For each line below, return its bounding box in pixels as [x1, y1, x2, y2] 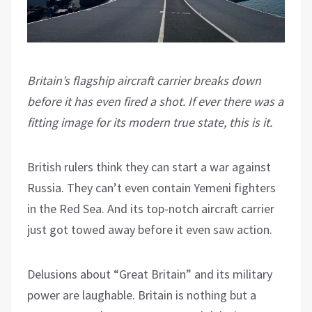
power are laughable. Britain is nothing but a [27, 286, 256, 303]
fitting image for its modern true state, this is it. [27, 114, 272, 130]
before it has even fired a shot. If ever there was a [27, 93, 283, 109]
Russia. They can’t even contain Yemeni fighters [27, 179, 276, 196]
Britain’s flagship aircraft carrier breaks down [27, 72, 261, 88]
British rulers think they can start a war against [27, 158, 271, 175]
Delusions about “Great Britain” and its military [27, 265, 272, 282]
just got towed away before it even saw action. [27, 221, 272, 237]
